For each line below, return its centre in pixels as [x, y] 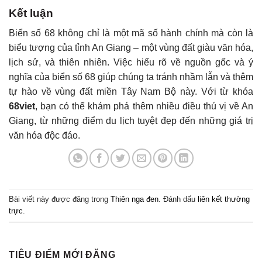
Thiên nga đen [135, 199]
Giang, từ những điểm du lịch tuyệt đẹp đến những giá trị [131, 121]
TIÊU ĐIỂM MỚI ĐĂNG [62, 255]
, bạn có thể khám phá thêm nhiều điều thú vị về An [144, 106]
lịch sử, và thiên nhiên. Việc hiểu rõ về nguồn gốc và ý [131, 63]
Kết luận [31, 13]
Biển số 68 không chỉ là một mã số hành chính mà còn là [131, 33]
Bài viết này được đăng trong [60, 199]
